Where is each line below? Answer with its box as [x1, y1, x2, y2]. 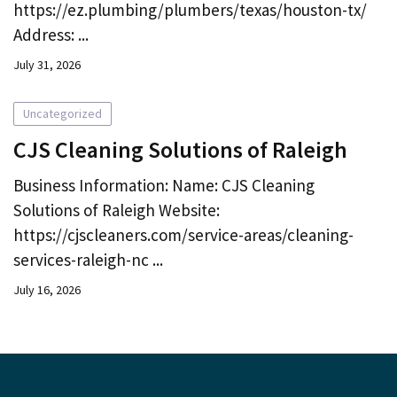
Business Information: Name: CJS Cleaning [13, 174, 315, 196]
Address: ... [13, 23, 89, 45]
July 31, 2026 [13, 56, 81, 73]
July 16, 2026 [13, 281, 81, 298]
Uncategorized [23, 105, 102, 121]
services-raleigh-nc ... [13, 248, 163, 270]
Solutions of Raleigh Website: [13, 198, 220, 221]
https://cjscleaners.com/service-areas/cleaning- [13, 223, 354, 245]
